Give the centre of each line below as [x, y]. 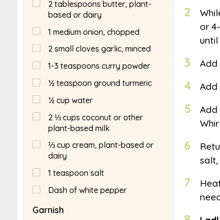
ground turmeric [123, 83]
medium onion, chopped [96, 32]
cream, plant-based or [113, 145]
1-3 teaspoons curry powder [99, 66]
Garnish [48, 210]
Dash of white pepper [87, 190]
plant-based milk [79, 128]
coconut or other [112, 117]
